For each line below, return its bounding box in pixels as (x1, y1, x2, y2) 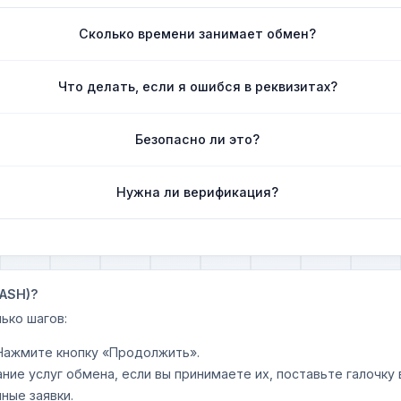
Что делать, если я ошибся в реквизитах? (57, 78, 337, 94)
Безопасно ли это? (135, 131, 260, 147)
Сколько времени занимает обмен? (79, 25, 317, 41)
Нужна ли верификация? (116, 183, 279, 200)
